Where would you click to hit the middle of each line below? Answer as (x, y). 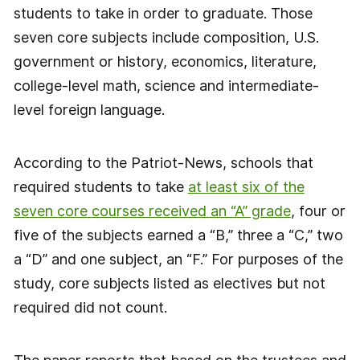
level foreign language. (89, 110)
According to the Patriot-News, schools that (163, 162)
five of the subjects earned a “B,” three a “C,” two (178, 235)
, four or (318, 211)
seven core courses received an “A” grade (152, 211)
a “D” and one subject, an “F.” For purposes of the (178, 259)
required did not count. (90, 307)
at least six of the (246, 186)
